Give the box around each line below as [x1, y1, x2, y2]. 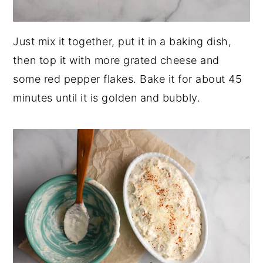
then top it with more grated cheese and [13, 53, 220, 66]
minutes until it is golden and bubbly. [13, 91, 201, 104]
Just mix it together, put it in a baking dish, [13, 35, 232, 48]
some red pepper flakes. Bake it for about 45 [13, 72, 242, 85]
